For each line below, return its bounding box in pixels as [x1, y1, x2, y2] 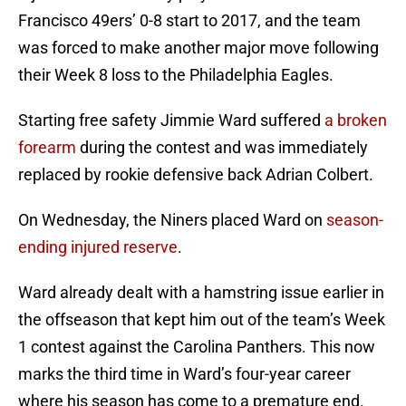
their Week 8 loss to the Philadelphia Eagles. [18, 65, 333, 85]
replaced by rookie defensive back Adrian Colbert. [18, 165, 373, 185]
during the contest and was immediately [76, 138, 368, 158]
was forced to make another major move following [18, 38, 379, 58]
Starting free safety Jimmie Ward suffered [18, 111, 324, 130]
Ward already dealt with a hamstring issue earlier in [18, 283, 384, 303]
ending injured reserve [18, 237, 178, 257]
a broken [324, 111, 387, 130]
